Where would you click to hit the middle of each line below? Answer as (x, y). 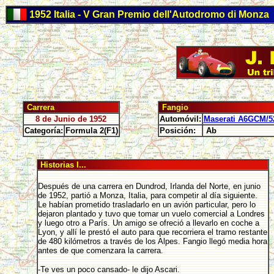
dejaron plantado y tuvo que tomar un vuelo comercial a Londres (151, 214)
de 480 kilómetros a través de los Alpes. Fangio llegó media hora (152, 241)
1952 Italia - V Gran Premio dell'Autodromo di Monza (148, 14)
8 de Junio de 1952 (71, 119)
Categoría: (43, 131)
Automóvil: (180, 119)
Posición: (177, 131)
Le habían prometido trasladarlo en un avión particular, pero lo (146, 205)
